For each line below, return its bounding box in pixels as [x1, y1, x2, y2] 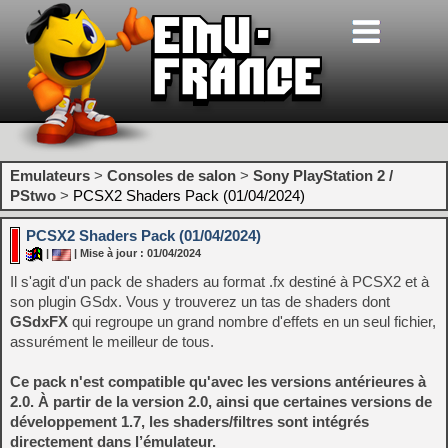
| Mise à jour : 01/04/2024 [71, 247, 201, 260]
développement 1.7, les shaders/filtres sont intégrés [10, 413, 369, 430]
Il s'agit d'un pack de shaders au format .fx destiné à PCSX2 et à [10, 273, 429, 290]
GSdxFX [10, 313, 68, 330]
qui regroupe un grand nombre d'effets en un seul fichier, [68, 313, 436, 330]
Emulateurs [10, 167, 90, 184]
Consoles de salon [107, 167, 236, 184]
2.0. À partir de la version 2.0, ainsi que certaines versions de [10, 393, 432, 410]
